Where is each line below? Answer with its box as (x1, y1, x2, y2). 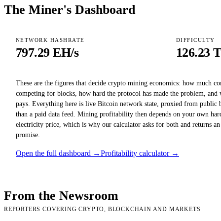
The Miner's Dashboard (4, 2, 135, 17)
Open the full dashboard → (16, 148, 101, 157)
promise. (16, 131, 40, 139)
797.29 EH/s (16, 45, 79, 60)
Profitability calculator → (101, 148, 179, 157)
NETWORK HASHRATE (16, 37, 85, 43)
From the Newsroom (4, 188, 118, 203)
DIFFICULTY (176, 37, 215, 43)
